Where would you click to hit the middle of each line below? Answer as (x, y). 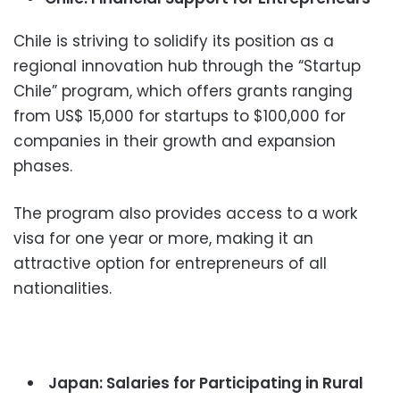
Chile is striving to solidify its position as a (174, 42)
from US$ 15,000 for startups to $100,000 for (179, 117)
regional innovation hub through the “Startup (187, 67)
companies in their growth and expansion (175, 142)
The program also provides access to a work (185, 214)
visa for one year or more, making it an (163, 239)
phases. (43, 167)
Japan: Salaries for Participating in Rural (204, 383)
